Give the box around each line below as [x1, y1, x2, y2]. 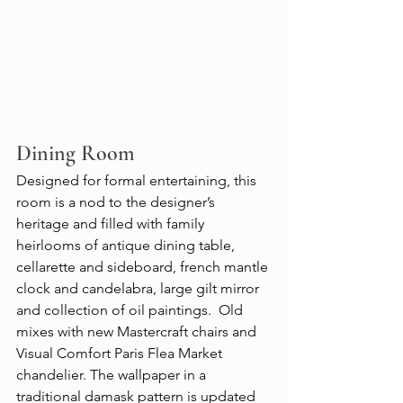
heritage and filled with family [16, 215, 208, 232]
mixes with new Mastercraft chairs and [16, 323, 260, 340]
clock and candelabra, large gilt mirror [16, 280, 263, 297]
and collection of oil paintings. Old [16, 301, 246, 318]
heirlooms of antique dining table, [16, 237, 238, 254]
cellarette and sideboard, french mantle [16, 258, 272, 275]
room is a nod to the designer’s [16, 193, 219, 210]
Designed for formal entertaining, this [16, 172, 260, 189]
